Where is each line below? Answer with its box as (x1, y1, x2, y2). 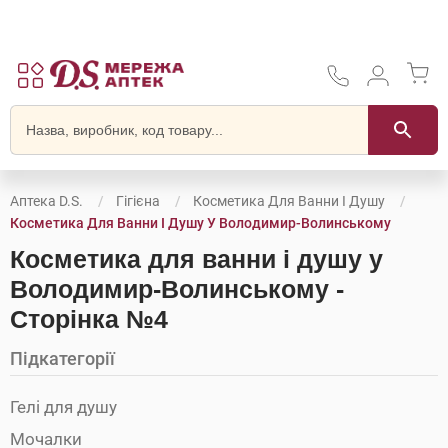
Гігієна (116, 193, 160, 209)
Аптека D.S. (10, 193, 83, 209)
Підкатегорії (10, 348, 115, 369)
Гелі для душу (10, 397, 117, 417)
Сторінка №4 (10, 305, 168, 333)
